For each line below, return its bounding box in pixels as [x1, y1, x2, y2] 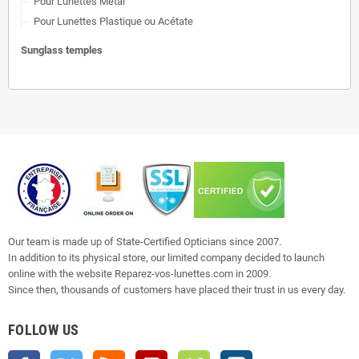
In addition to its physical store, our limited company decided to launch [8, 252, 325, 264]
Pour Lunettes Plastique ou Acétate [34, 15, 193, 28]
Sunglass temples [21, 44, 103, 57]
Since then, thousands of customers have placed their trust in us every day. [8, 284, 345, 296]
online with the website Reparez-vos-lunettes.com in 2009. [8, 268, 271, 280]
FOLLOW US [8, 321, 79, 339]
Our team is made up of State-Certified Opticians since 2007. [8, 236, 281, 248]
